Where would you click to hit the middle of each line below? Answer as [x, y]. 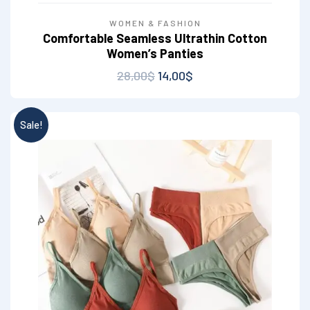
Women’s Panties [155, 54]
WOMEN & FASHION [155, 23]
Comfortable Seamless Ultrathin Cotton [155, 38]
